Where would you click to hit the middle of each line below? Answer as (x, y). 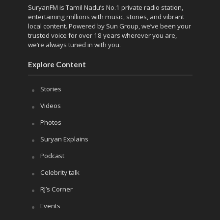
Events (50, 206)
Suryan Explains (64, 139)
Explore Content (57, 65)
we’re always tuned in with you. (74, 45)
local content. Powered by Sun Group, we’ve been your (109, 26)
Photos (51, 123)
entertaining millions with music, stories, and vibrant (106, 17)
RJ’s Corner (56, 189)
